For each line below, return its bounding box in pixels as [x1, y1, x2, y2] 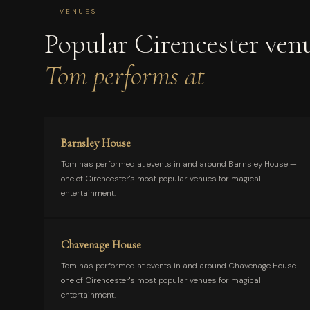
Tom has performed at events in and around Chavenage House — [61, 260, 305, 271]
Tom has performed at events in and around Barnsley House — [61, 158, 297, 170]
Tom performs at [44, 59, 205, 93]
